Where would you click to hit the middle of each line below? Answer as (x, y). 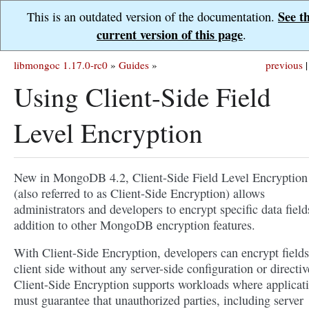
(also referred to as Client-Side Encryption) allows (139, 193)
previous (284, 65)
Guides (134, 65)
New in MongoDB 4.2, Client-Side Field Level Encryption (161, 177)
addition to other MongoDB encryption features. (134, 225)
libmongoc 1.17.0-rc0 (61, 65)
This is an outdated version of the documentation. (152, 17)
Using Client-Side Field (142, 97)
